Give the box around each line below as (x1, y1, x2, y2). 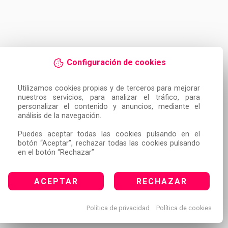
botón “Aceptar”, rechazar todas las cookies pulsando (17, 139, 201, 148)
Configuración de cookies (66, 58, 166, 68)
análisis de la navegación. (17, 111, 101, 121)
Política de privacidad (86, 204, 150, 212)
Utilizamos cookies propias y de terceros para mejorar (17, 84, 201, 93)
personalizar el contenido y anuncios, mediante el (17, 102, 201, 111)
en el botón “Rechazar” (17, 148, 94, 157)
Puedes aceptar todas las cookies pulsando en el (17, 130, 201, 139)
